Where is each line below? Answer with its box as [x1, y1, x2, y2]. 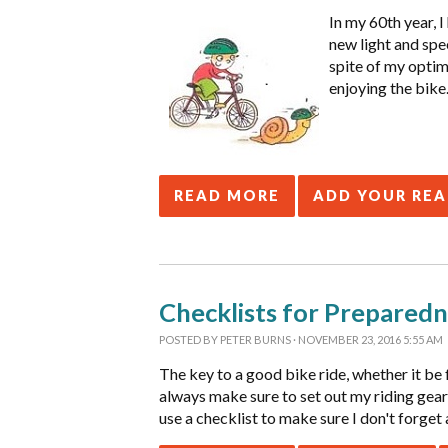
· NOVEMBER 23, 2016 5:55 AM [291, 333, 443, 346]
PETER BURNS [220, 333, 291, 346]
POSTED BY [159, 333, 220, 346]
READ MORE [174, 187, 280, 204]
